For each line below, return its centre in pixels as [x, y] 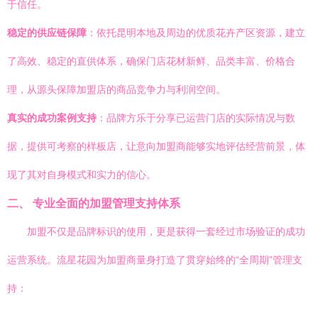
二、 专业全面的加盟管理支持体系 [94, 203]
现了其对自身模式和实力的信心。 [82, 175]
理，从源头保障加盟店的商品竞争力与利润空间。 [116, 89]
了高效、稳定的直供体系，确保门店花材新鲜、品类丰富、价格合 [151, 61]
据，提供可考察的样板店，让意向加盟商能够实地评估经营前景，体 [156, 146]
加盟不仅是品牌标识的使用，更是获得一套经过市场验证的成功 [166, 231]
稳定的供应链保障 [47, 33]
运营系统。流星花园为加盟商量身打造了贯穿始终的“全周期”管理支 [155, 260]
